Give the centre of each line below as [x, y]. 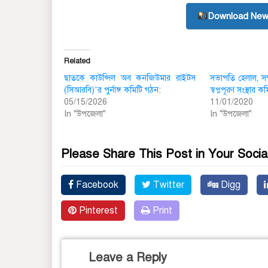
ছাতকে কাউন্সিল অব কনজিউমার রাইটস [130, 78]
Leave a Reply [128, 257]
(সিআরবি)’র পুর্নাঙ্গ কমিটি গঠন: [112, 90]
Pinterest [97, 210]
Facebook [96, 185]
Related [77, 61]
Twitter [167, 185]
